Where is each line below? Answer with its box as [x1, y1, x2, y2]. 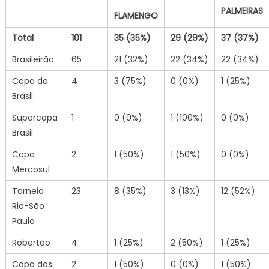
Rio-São [11, 199, 44, 212]
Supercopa [11, 111, 58, 124]
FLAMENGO [113, 10, 158, 22]
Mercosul [11, 163, 50, 175]
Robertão [11, 236, 50, 249]
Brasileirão [11, 53, 54, 65]
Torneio [11, 184, 44, 197]
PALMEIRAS [220, 5, 263, 17]
